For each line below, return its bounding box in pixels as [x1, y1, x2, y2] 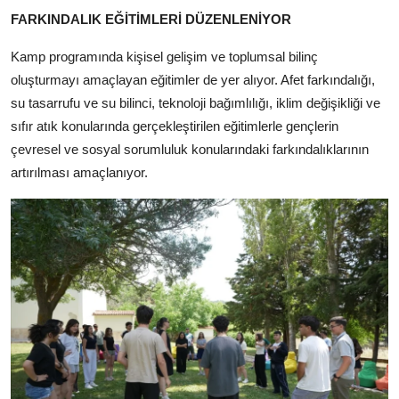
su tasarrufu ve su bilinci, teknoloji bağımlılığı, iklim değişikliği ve [11, 94, 380, 110]
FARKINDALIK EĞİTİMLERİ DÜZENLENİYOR [11, 11, 291, 27]
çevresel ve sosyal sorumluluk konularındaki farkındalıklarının [11, 141, 369, 157]
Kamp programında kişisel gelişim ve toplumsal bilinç [11, 48, 318, 64]
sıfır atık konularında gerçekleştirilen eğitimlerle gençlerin [11, 118, 338, 134]
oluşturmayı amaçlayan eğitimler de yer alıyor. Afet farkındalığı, [11, 71, 375, 87]
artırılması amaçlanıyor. [11, 164, 148, 180]
